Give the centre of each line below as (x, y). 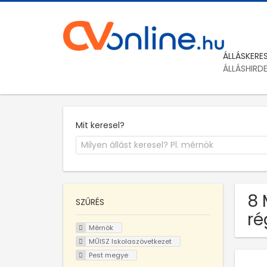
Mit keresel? (100, 125)
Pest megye (108, 255)
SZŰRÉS (90, 202)
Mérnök (101, 228)
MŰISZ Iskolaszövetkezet (130, 241)
